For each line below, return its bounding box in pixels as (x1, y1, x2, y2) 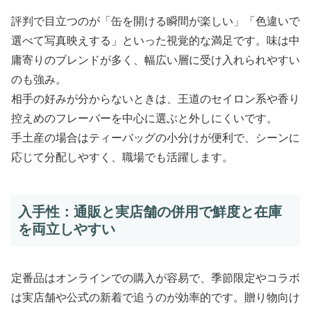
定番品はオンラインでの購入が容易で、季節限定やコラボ (11, 272, 300, 285)
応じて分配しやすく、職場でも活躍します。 (11, 151, 233, 163)
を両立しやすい (18, 221, 115, 237)
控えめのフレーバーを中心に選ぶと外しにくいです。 (11, 112, 278, 124)
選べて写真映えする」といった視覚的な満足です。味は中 (11, 34, 300, 47)
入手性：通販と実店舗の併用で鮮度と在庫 (18, 203, 282, 219)
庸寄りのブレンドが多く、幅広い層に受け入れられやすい (11, 53, 300, 66)
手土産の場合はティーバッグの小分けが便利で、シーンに (11, 131, 300, 144)
